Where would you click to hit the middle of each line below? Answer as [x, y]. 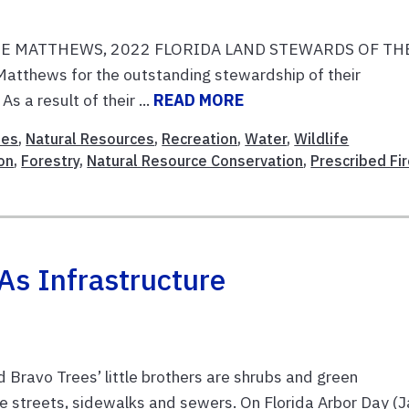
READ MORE [199, 100]
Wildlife [322, 138]
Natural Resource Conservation [195, 160]
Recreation [200, 138]
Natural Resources [90, 138]
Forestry [51, 160]
